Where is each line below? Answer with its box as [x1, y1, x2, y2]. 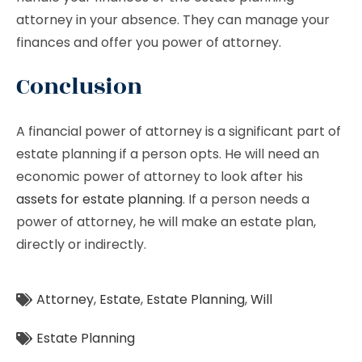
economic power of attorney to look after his [16, 167, 303, 186]
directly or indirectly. [16, 235, 146, 254]
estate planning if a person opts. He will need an [16, 145, 319, 163]
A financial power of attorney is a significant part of [16, 122, 341, 141]
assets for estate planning [16, 190, 183, 208]
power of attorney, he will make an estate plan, [16, 213, 316, 231]
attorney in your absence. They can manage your [16, 11, 330, 29]
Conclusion [16, 69, 142, 104]
